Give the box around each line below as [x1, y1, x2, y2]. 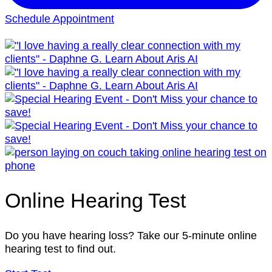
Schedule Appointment [5, 12, 114, 25]
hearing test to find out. [5, 242, 116, 256]
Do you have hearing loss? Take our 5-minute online [5, 229, 257, 242]
